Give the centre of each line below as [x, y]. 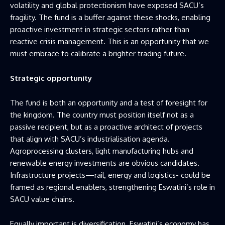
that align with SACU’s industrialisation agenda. [90, 139]
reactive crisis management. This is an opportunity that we [109, 41]
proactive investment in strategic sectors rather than [100, 29]
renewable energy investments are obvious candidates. [105, 163]
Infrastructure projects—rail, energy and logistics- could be [110, 175]
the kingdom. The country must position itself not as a [102, 115]
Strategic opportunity [51, 78]
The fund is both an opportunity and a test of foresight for [109, 102]
